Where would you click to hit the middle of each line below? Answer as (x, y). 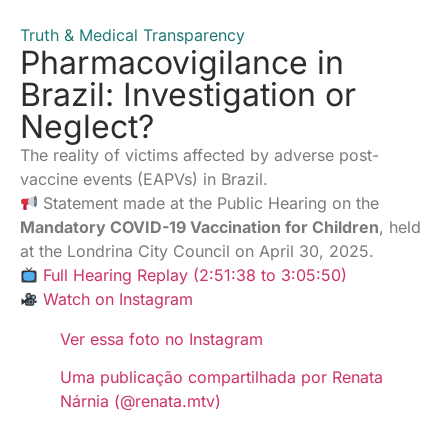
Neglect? (87, 127)
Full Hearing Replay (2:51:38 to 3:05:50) (195, 275)
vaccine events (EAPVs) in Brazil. (144, 179)
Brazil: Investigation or (188, 95)
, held (400, 227)
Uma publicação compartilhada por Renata (221, 377)
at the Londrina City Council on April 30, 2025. (197, 251)
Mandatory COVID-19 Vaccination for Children (199, 227)
